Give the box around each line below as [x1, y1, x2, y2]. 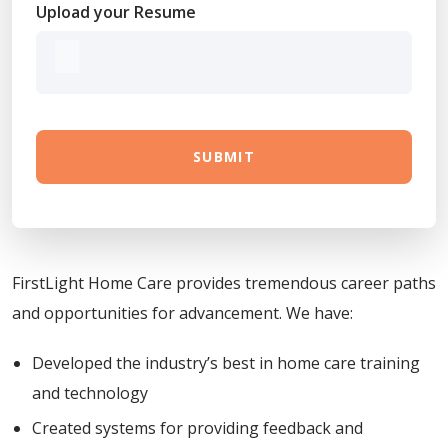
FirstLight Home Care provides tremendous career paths [12, 272, 436, 295]
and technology [32, 382, 148, 405]
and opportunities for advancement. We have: [12, 302, 353, 325]
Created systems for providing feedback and [32, 417, 363, 440]
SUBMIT [192, 147, 256, 167]
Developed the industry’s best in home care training [32, 352, 420, 375]
